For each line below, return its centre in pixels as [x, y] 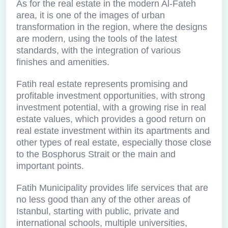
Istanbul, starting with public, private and [98, 211]
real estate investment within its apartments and [113, 131]
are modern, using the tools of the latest [97, 39]
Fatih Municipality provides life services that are [112, 188]
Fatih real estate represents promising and [102, 84]
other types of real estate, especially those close [114, 142]
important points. [50, 166]
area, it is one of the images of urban [91, 15]
